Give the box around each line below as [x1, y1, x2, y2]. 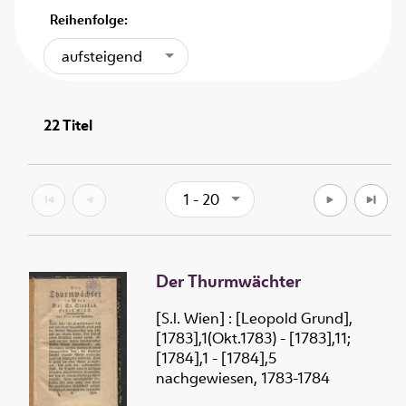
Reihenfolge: [50, 10, 129, 30]
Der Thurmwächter [156, 269, 301, 294]
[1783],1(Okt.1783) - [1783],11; [156, 328, 351, 349]
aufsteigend [62, 45, 143, 66]
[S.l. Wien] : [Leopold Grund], [156, 308, 353, 329]
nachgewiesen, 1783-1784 [156, 368, 330, 389]
